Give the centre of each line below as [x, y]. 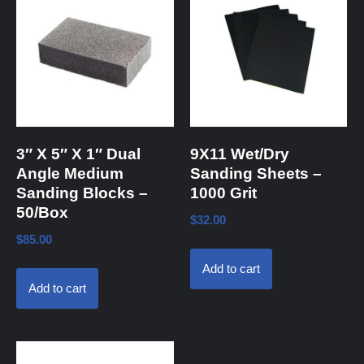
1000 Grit [223, 193]
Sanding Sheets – [256, 173]
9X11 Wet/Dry [239, 154]
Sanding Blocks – [82, 193]
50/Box [42, 212]
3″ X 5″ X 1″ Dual [78, 154]
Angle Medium [70, 173]
